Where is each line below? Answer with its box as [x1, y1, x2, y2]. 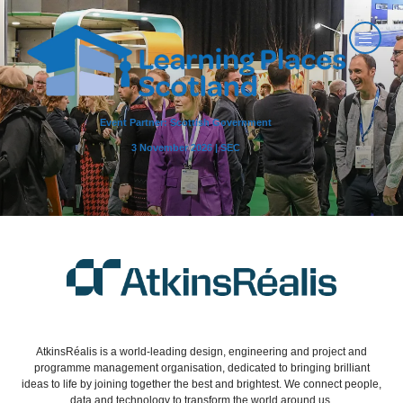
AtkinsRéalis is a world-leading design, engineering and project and [36, 345, 367, 358]
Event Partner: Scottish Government [99, 117, 272, 129]
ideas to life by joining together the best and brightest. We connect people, [22, 377, 381, 390]
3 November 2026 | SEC [130, 142, 240, 154]
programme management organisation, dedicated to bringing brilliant [33, 361, 370, 374]
